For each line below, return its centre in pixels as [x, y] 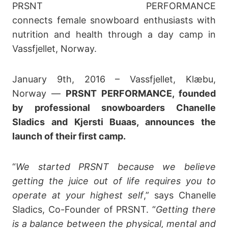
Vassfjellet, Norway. [54, 48]
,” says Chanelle [180, 195]
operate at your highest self [78, 195]
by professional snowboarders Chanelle [114, 107]
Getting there [186, 209]
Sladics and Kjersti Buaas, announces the [114, 122]
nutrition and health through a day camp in [114, 34]
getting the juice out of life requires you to [114, 181]
